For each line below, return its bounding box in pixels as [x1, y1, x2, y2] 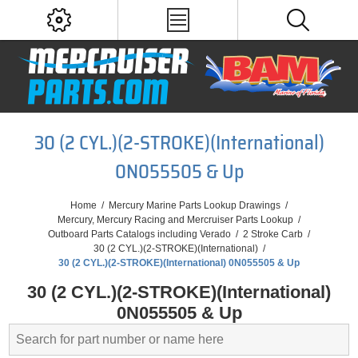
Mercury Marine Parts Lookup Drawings [109, 200, 280, 211]
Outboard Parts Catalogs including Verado [48, 229, 231, 240]
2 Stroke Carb [243, 229, 303, 240]
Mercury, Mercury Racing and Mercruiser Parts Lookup [58, 214, 293, 225]
